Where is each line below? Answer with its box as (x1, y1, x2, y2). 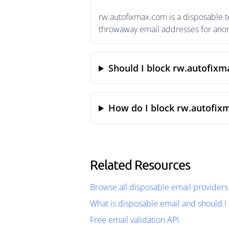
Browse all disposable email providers (90, 181, 228, 193)
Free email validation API (90, 214, 179, 225)
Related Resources (90, 157, 190, 172)
